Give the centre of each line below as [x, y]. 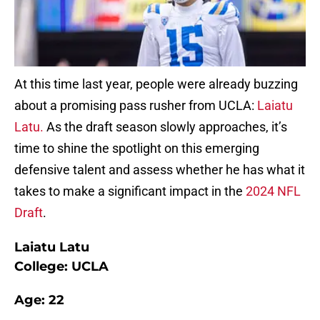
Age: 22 [39, 300]
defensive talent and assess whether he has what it [160, 170]
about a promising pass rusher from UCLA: [136, 106]
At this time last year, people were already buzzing [156, 84]
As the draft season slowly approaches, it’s [165, 127]
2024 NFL [272, 191]
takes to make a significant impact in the [129, 191]
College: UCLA [61, 267]
